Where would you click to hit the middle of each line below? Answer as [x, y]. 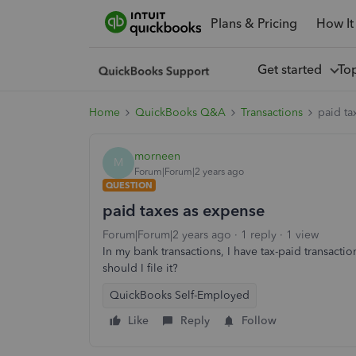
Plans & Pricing [253, 23]
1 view [302, 235]
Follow [259, 321]
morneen [157, 156]
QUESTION [129, 185]
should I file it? [140, 268]
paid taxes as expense [184, 211]
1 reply [259, 235]
